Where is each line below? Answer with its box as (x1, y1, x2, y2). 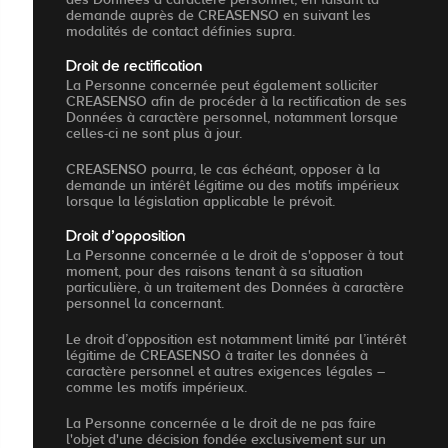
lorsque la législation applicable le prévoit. (66, 192, 335, 209)
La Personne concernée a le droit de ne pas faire (66, 414, 376, 431)
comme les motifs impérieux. (66, 378, 247, 395)
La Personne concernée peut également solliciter (66, 76, 378, 93)
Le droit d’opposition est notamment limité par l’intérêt (66, 330, 406, 347)
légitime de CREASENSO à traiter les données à (66, 346, 368, 363)
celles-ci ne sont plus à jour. (66, 124, 242, 141)
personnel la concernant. (66, 294, 224, 311)
